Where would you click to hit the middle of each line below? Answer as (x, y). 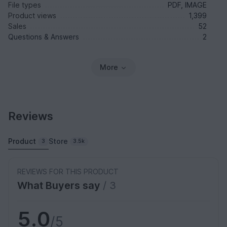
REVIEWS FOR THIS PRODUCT (68, 172)
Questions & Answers (44, 37)
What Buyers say (60, 186)
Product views (32, 16)
